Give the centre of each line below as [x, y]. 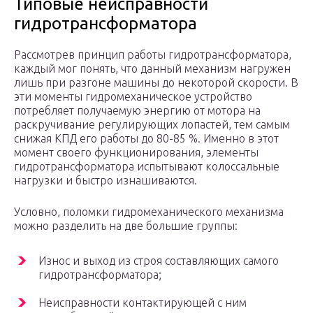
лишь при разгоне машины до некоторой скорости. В [156, 83]
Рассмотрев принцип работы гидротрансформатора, [153, 55]
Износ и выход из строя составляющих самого [159, 261]
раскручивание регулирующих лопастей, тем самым [152, 125]
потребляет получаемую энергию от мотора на [137, 111]
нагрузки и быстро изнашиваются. [105, 181]
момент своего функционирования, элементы [136, 153]
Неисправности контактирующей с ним [143, 303]
